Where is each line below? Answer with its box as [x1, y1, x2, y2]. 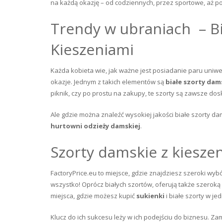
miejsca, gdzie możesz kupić [51, 191, 136, 200]
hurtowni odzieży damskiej [51, 121, 140, 130]
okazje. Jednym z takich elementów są [51, 77, 166, 86]
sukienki [136, 191, 165, 200]
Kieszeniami [51, 39, 134, 59]
